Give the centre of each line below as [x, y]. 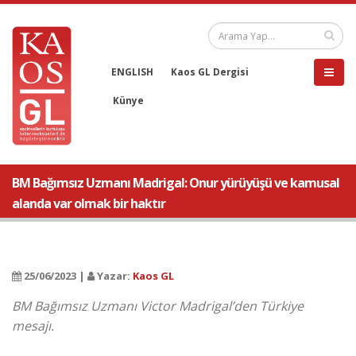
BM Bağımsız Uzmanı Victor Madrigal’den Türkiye [158, 306]
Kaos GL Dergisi [210, 72]
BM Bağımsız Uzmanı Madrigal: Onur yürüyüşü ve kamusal [176, 183]
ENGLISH [132, 72]
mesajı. [33, 326]
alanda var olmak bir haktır [89, 203]
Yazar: [114, 276]
